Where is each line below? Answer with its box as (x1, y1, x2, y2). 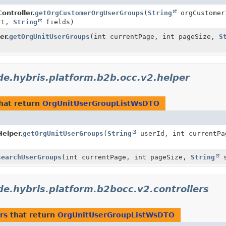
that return (8, 210, 58, 219)
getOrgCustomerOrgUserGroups (35, 9, 144, 17)
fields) (42, 18, 74, 26)
